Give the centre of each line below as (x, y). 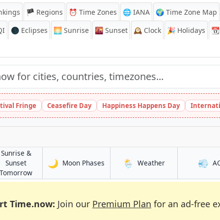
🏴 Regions (44, 12)
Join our (74, 204)
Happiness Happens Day (141, 106)
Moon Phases (84, 163)
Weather (151, 163)
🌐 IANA (136, 12)
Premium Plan (122, 204)
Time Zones (97, 12)
